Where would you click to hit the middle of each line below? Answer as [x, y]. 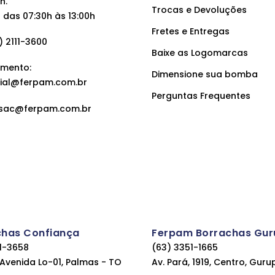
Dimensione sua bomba [205, 74]
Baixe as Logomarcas [200, 53]
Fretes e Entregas [191, 31]
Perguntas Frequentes [201, 96]
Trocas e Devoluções [199, 10]
